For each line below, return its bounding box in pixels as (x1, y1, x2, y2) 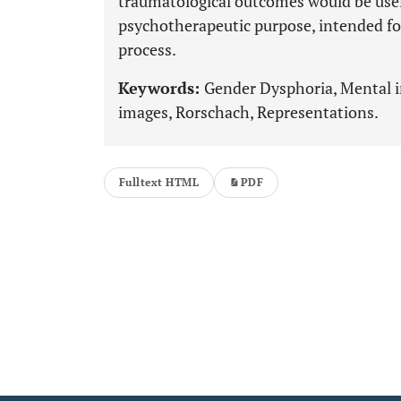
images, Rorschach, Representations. (118, 101, 379, 123)
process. (118, 38, 176, 60)
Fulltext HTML (119, 175, 200, 189)
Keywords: (118, 77, 204, 98)
